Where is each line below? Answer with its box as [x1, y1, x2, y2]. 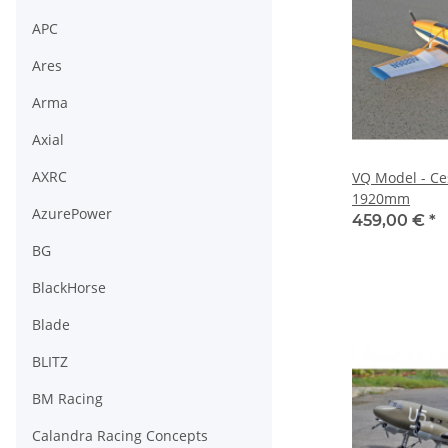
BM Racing [32, 389, 103, 409]
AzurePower [32, 204, 112, 224]
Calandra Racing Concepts [32, 426, 208, 446]
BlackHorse [32, 278, 106, 298]
